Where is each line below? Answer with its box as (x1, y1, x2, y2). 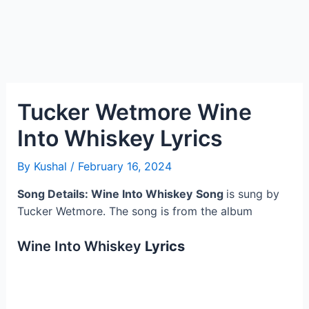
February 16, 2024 (77, 159, 172, 173)
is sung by (226, 187, 279, 201)
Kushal (33, 159, 70, 173)
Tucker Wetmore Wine (17, 99, 252, 126)
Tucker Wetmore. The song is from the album (17, 204, 252, 218)
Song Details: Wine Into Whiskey (17, 187, 192, 201)
